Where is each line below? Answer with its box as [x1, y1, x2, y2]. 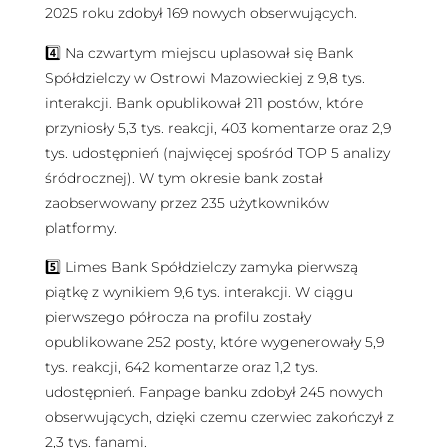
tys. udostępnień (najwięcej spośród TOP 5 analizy [44, 143, 390, 162]
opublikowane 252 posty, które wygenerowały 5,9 [44, 332, 384, 351]
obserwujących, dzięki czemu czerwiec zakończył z [44, 407, 394, 426]
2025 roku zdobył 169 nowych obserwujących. [44, 4, 357, 23]
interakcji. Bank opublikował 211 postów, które [44, 93, 363, 112]
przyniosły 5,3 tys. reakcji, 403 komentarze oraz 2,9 [44, 118, 391, 137]
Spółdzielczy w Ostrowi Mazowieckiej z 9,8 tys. [44, 68, 365, 87]
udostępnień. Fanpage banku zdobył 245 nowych [44, 382, 383, 401]
